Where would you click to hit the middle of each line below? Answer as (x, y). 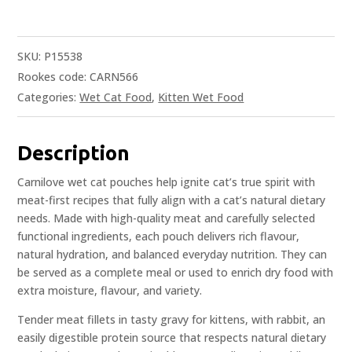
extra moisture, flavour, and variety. (110, 291)
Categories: (49, 97)
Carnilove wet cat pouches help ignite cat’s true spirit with (167, 182)
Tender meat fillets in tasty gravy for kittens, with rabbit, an (172, 320)
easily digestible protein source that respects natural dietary (172, 338)
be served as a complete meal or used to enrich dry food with (176, 273)
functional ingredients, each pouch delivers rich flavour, (159, 236)
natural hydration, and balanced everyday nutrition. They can (172, 255)
